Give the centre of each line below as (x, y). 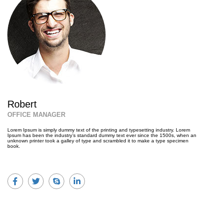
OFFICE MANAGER (36, 115)
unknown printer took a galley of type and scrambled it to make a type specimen (98, 141)
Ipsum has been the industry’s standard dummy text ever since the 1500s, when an (102, 135)
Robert (22, 104)
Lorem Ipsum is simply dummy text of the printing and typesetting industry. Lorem (99, 130)
